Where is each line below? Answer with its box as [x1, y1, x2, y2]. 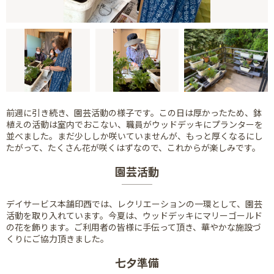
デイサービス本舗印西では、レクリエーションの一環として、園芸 [6, 197, 262, 210]
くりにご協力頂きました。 [6, 232, 109, 245]
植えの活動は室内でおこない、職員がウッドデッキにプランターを [6, 118, 263, 131]
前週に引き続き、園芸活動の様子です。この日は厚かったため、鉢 [6, 106, 262, 119]
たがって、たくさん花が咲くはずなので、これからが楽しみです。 [6, 141, 261, 154]
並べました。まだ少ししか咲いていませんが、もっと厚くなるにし [6, 130, 263, 143]
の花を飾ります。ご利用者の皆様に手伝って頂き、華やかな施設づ [6, 220, 261, 233]
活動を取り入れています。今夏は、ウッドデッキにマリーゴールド [6, 209, 262, 221]
